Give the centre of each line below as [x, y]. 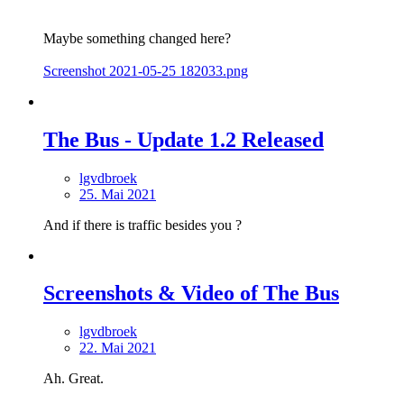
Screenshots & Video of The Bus [191, 294]
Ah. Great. [73, 379]
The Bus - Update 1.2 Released [184, 139]
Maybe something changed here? [137, 38]
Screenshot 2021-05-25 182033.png [146, 70]
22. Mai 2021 [118, 348]
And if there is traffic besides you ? [142, 225]
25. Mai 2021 [118, 194]
